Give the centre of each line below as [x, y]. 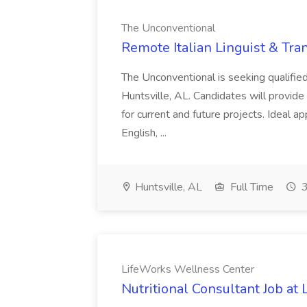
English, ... [144, 133]
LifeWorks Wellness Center [188, 269]
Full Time [250, 187]
